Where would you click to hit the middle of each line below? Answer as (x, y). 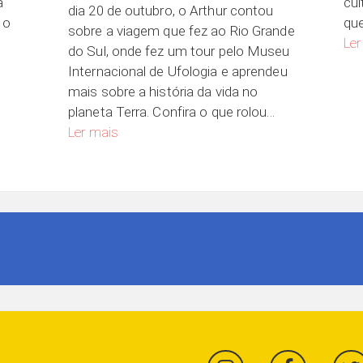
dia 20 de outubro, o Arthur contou (171, 10)
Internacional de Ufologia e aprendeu (178, 71)
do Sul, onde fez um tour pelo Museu (179, 51)
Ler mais (93, 132)
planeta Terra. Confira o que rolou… (172, 111)
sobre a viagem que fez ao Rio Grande (181, 30)
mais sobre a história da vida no (163, 91)
